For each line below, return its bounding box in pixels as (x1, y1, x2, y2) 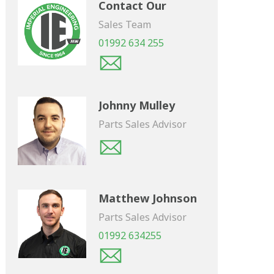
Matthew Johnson (98, 190, 198, 206)
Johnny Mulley (98, 98, 176, 113)
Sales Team (98, 18, 152, 31)
